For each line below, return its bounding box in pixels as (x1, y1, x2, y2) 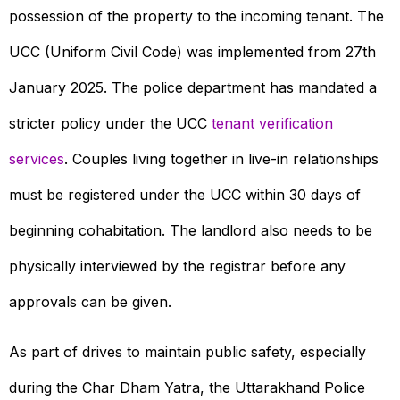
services (9, 149, 64, 168)
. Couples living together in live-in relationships (64, 149, 379, 168)
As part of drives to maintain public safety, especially (9, 342, 366, 361)
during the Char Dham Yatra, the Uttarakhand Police (9, 378, 365, 396)
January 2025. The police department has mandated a (9, 78, 377, 96)
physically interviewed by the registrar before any (9, 256, 346, 275)
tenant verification (212, 113, 333, 132)
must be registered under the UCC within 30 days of (9, 185, 361, 204)
